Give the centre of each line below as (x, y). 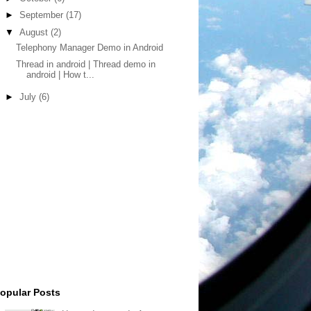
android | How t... (61, 75)
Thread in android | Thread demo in (86, 65)
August (35, 32)
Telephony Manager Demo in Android (90, 47)
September (42, 15)
